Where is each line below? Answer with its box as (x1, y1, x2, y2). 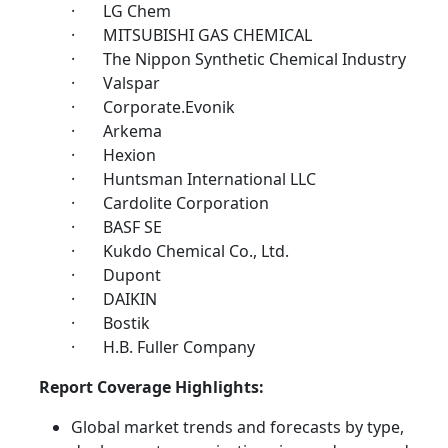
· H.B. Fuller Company (71, 335, 255, 358)
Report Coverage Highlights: (39, 375, 264, 398)
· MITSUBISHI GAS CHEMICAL (71, 23, 312, 46)
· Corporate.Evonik (71, 95, 235, 118)
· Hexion (71, 143, 156, 166)
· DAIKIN (71, 287, 157, 310)
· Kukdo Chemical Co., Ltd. (71, 239, 289, 262)
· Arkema (71, 119, 162, 142)
